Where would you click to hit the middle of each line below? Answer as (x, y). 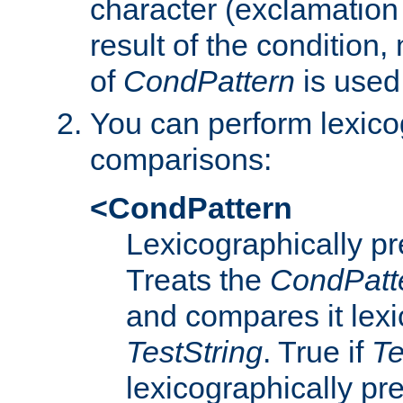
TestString (194, 351)
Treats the (198, 279)
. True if (317, 351)
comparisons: (181, 159)
